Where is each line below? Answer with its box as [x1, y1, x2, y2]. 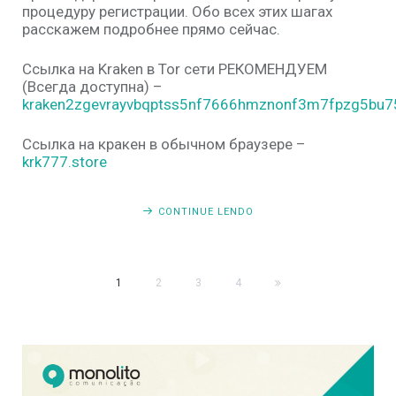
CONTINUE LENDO [158, 206, 254, 218]
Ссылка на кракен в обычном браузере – [22, 135, 306, 154]
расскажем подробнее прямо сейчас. [22, 20, 280, 39]
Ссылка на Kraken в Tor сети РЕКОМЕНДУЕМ [22, 60, 327, 79]
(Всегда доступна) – [22, 78, 163, 96]
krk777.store [22, 153, 107, 171]
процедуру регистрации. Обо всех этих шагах [22, 3, 332, 21]
